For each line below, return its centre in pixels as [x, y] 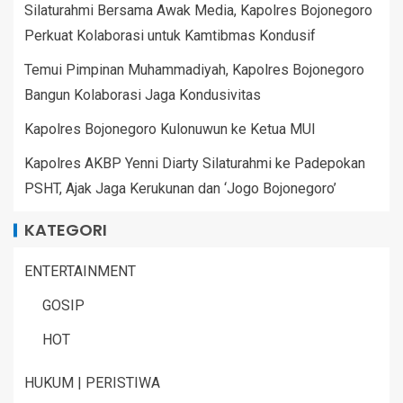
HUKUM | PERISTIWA [92, 382]
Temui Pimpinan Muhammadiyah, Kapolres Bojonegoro [194, 69]
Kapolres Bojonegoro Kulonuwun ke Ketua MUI [170, 129]
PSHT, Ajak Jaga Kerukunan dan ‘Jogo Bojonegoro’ [180, 188]
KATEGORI [66, 229]
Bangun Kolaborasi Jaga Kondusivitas [143, 94]
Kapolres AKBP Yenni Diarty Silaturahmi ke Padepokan [195, 163]
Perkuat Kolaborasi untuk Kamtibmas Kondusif [170, 35]
